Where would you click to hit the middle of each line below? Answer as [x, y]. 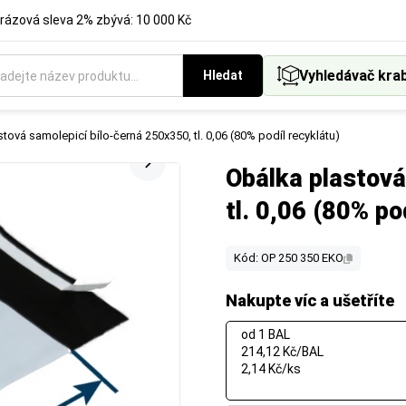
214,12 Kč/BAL [282, 352]
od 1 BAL [266, 334]
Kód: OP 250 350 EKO [289, 258]
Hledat [223, 75]
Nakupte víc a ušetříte [310, 300]
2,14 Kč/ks [271, 369]
